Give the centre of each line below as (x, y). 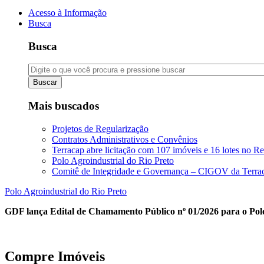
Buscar (45, 82)
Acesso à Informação (67, 13)
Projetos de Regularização (100, 128)
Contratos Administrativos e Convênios (125, 139)
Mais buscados (64, 106)
